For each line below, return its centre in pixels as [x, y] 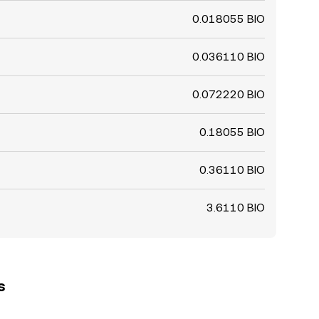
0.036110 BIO [229, 57]
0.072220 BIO [229, 94]
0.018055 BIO [229, 19]
